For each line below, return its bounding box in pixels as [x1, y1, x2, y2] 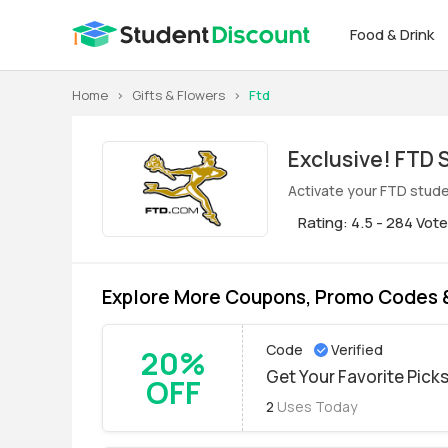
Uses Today [277, 397, 357, 416]
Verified [331, 340, 383, 359]
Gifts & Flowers [132, 86, 225, 104]
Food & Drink [350, 24, 437, 45]
